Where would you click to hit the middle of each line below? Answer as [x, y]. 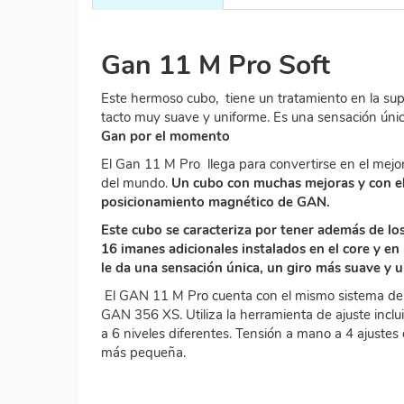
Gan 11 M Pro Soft [216, 65]
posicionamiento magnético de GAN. [216, 202]
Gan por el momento [165, 136]
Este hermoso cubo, [160, 98]
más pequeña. [143, 352]
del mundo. [136, 183]
